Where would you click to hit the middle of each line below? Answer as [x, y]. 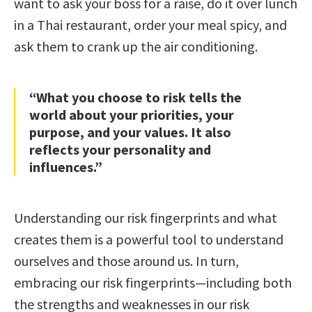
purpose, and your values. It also [130, 132]
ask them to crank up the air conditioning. [136, 46]
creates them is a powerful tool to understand [149, 239]
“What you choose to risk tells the [135, 97]
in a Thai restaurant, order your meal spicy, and [150, 24]
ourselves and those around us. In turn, [126, 260]
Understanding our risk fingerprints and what [146, 217]
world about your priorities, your [132, 114]
